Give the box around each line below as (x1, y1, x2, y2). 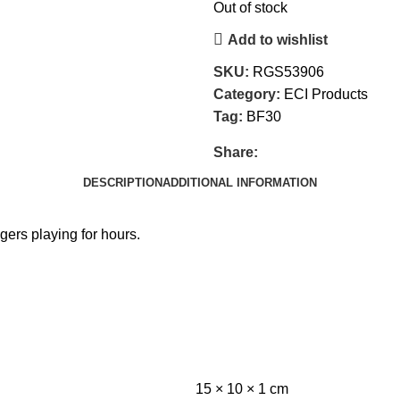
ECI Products (284, 87, 368, 102)
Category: (213, 87, 280, 102)
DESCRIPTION (83, 175, 162, 189)
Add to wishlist (227, 31, 328, 47)
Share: (213, 145, 258, 160)
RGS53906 (253, 64, 324, 79)
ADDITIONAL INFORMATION (162, 175, 317, 189)
